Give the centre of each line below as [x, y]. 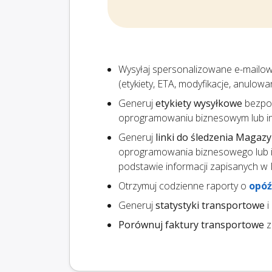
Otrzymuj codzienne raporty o [184, 186]
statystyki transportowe [210, 206]
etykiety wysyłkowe [199, 104]
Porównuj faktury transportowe [191, 225]
